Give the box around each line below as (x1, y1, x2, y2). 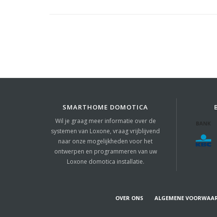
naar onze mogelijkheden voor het (58, 137, 153, 146)
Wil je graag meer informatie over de (55, 117, 156, 125)
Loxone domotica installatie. (66, 157, 144, 166)
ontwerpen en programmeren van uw (54, 147, 157, 156)
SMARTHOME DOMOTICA (62, 103, 149, 112)
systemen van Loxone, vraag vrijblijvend (51, 127, 160, 136)
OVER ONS (115, 194, 143, 202)
